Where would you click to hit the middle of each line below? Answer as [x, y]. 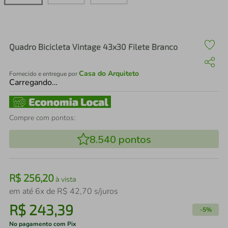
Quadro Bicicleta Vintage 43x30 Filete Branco [93, 47]
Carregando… [33, 82]
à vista [65, 179]
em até [22, 191]
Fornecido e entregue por [44, 74]
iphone [55, 28]
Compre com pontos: [42, 118]
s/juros [105, 191]
